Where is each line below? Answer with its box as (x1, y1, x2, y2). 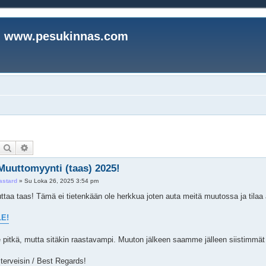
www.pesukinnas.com (4, 30, 128, 43)
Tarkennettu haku (29, 142, 94, 153)
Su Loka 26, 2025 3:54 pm (24, 178, 99, 185)
